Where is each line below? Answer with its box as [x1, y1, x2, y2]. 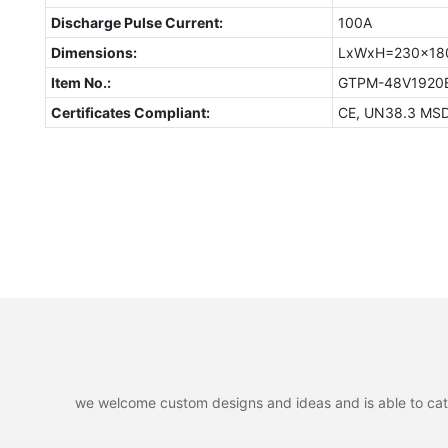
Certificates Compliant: [50, 103, 210, 121]
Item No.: [50, 73, 111, 91]
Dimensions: [50, 43, 137, 61]
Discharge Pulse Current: [50, 13, 223, 31]
